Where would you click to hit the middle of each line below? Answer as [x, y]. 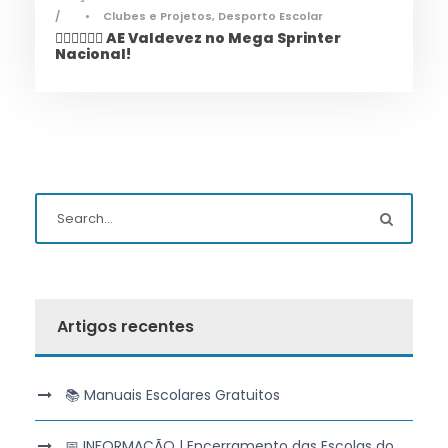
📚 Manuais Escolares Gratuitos [172, 395]
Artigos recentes [125, 327]
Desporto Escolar [270, 16]
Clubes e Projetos [157, 16]
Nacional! [93, 54]
